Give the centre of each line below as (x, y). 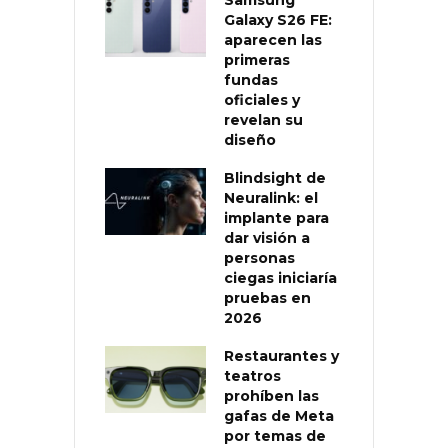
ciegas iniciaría (280, 277)
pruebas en (267, 297)
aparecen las (273, 39)
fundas (251, 79)
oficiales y (262, 99)
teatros (252, 375)
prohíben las (271, 395)
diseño (250, 139)
